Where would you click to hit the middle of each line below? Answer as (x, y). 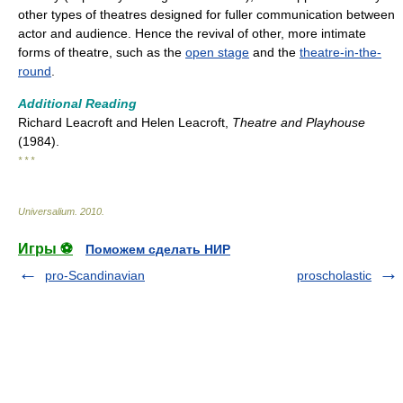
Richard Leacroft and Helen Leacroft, (125, 122)
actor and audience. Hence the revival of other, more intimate (192, 33)
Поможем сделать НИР (158, 249)
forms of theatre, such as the (102, 52)
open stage (217, 52)
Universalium (46, 211)
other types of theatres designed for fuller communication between (206, 14)
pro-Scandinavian (95, 275)
